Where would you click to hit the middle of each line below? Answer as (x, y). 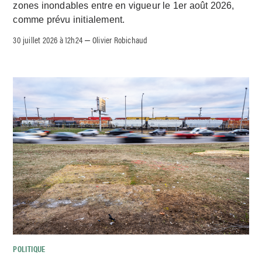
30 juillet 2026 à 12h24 (48, 40)
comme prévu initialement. (69, 19)
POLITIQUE (29, 249)
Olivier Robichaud (120, 40)
